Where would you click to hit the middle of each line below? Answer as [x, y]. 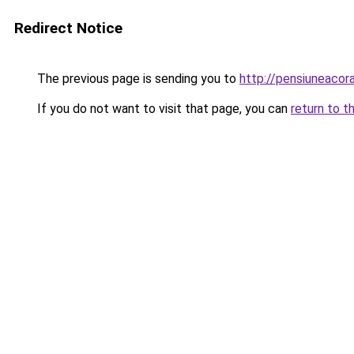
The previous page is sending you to [137, 79]
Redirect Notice [68, 28]
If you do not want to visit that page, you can [162, 109]
